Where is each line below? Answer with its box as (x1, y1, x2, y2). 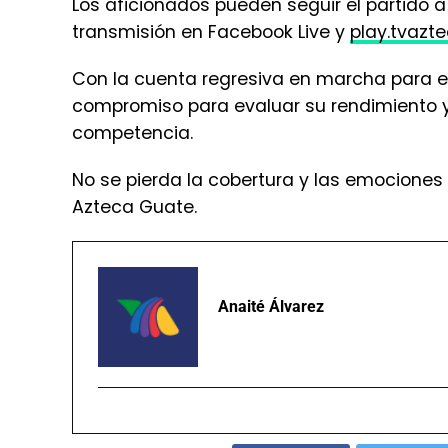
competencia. (72, 24, 193, 49)
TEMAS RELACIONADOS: (72, 405, 231, 423)
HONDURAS (345, 405, 421, 423)
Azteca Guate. (72, 98, 197, 123)
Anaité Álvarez (218, 200, 324, 220)
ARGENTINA (249, 405, 327, 423)
